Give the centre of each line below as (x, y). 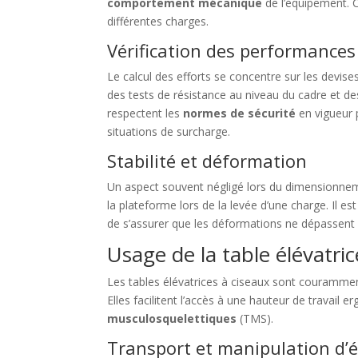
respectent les (145, 113)
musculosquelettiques (172, 318)
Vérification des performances (232, 50)
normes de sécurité (240, 113)
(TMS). (255, 318)
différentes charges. (158, 21)
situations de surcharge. (169, 131)
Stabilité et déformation (207, 161)
